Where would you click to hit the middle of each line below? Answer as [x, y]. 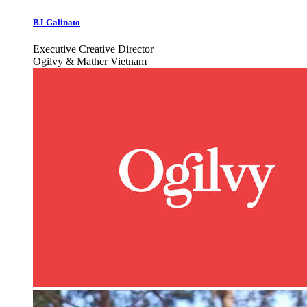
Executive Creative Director [93, 49]
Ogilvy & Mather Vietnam [90, 62]
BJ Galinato [57, 22]
